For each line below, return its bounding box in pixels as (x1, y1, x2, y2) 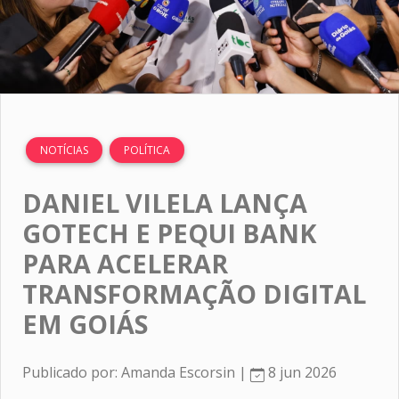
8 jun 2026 (265, 362, 337, 382)
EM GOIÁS (22, 305, 148, 341)
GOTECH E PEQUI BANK (22, 215, 317, 250)
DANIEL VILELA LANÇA (22, 184, 307, 220)
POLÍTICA (124, 142, 170, 158)
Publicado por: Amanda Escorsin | (22, 362, 250, 382)
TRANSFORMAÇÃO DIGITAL (22, 275, 366, 311)
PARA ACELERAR (22, 245, 228, 281)
